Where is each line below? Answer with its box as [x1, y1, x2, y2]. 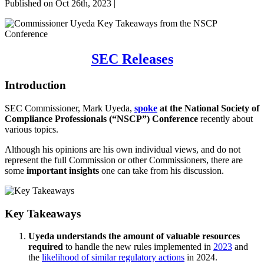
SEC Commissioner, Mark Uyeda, [5, 103, 134, 113]
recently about [198, 113, 253, 124]
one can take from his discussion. [99, 165, 224, 176]
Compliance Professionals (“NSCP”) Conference [5, 113, 198, 124]
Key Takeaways [5, 207, 81, 220]
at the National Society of [157, 103, 259, 113]
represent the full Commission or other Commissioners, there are [5, 154, 243, 165]
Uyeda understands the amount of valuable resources [28, 231, 240, 242]
